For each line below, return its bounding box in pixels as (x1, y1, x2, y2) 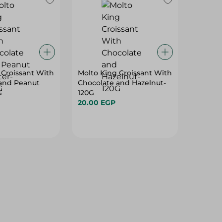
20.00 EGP (78, 98, 115, 107)
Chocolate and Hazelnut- (78, 78, 166, 87)
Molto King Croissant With (78, 68, 172, 77)
